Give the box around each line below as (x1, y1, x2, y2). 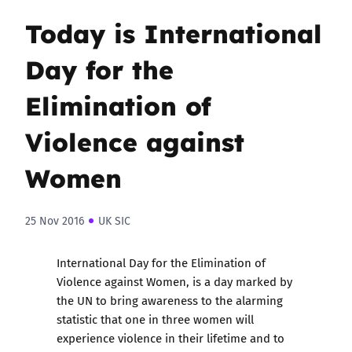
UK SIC (98, 213, 130, 229)
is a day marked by (189, 273, 292, 290)
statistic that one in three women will (57, 310, 254, 328)
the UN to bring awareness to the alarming (57, 291, 283, 309)
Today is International (25, 13, 322, 51)
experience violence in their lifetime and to (57, 329, 284, 346)
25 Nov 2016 (25, 213, 84, 229)
